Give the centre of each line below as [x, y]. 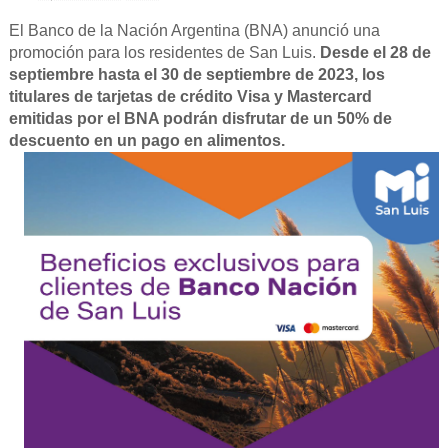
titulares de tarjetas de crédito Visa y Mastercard [190, 96]
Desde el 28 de [375, 52]
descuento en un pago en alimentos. [146, 140]
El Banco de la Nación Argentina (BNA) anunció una [194, 30]
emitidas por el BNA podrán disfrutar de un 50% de [200, 118]
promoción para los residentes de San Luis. [164, 52]
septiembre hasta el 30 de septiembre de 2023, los [196, 74]
